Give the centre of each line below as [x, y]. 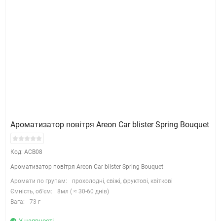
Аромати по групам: [39, 181]
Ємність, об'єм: [31, 191]
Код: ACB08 [26, 152]
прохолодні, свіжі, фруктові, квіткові [122, 181]
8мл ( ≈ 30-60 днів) [83, 191]
